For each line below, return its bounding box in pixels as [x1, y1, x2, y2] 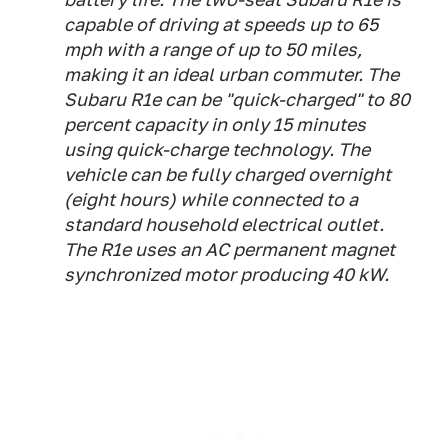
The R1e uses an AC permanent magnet [64, 239, 395, 260]
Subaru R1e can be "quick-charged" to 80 [64, 89, 410, 110]
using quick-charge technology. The [64, 139, 370, 160]
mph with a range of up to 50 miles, [64, 39, 362, 60]
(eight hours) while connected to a [64, 189, 358, 210]
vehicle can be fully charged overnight [64, 164, 391, 185]
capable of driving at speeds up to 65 [64, 14, 378, 35]
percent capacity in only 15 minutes [64, 114, 366, 135]
